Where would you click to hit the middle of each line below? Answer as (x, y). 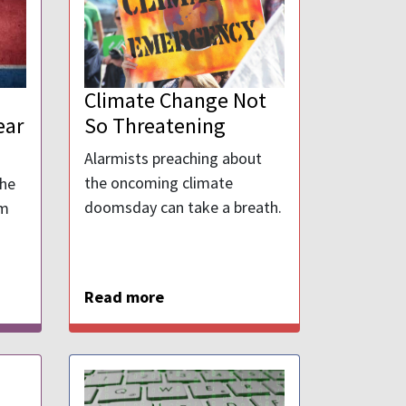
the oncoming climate (159, 183)
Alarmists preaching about (173, 159)
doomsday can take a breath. (183, 208)
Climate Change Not (175, 101)
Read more (124, 297)
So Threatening (155, 126)
